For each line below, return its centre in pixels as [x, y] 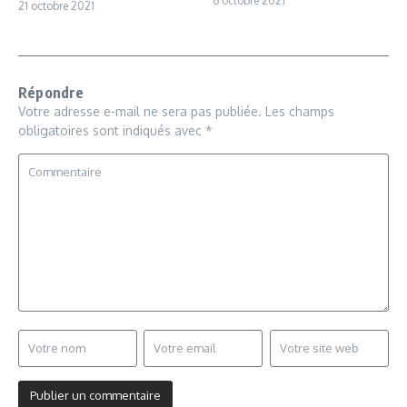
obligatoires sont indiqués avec [112, 130]
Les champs [300, 111]
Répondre [51, 92]
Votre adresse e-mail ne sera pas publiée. [140, 111]
